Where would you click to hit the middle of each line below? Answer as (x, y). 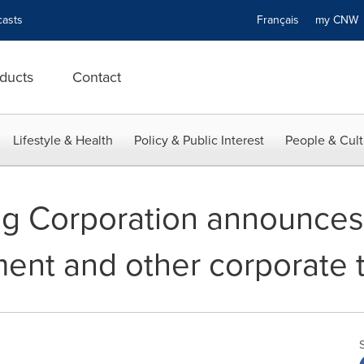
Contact (97, 77)
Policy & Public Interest (199, 140)
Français (278, 20)
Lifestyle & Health (63, 140)
